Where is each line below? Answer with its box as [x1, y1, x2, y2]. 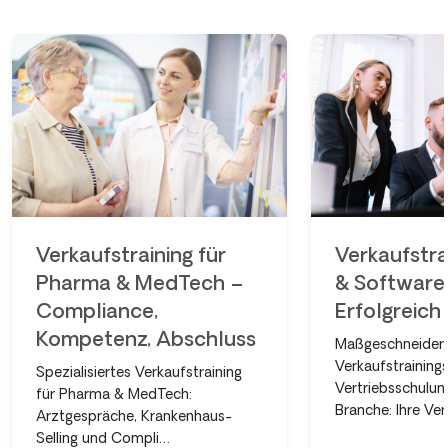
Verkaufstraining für [36, 242, 226, 266]
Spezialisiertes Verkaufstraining [36, 363, 242, 380]
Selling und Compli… [36, 429, 170, 446]
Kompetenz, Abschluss [36, 326, 256, 350]
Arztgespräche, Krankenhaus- [36, 407, 232, 424]
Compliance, [36, 298, 158, 322]
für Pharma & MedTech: [36, 385, 192, 402]
